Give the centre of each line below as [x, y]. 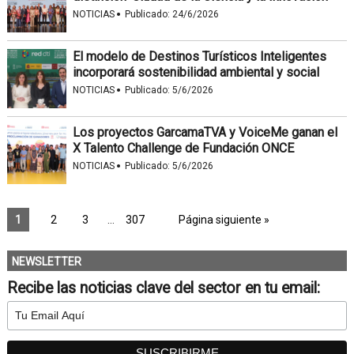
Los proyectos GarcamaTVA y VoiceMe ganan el [205, 132]
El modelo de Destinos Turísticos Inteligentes [199, 56]
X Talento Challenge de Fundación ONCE [183, 148]
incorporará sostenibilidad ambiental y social [196, 72]
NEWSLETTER [46, 261]
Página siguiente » [224, 219]
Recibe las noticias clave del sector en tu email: [163, 288]
